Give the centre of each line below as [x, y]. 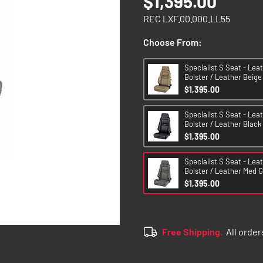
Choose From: [173, 42]
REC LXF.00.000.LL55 [187, 18]
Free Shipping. [192, 231]
